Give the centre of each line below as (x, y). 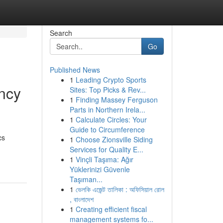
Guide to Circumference (107, 129)
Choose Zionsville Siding (114, 139)
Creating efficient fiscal (111, 209)
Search (61, 33)
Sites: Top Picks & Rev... (108, 90)
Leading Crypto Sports (111, 80)
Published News (75, 70)
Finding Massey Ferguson (116, 100)
